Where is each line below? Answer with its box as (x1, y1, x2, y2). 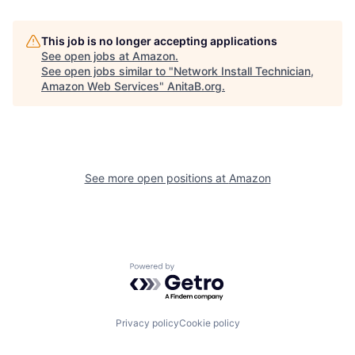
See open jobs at (41, 48, 132, 63)
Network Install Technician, (174, 63, 314, 78)
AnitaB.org (167, 78, 222, 93)
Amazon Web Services (41, 78, 159, 93)
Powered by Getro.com (129, 261, 269, 278)
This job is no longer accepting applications (41, 33, 277, 48)
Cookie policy (178, 317, 240, 330)
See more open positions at (84, 170, 229, 185)
